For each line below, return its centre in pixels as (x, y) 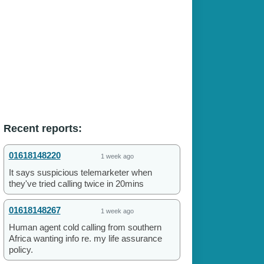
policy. (21, 250)
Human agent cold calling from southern (85, 227)
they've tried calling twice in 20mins (76, 184)
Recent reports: (42, 129)
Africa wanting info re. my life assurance (85, 239)
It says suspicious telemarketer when (80, 173)
